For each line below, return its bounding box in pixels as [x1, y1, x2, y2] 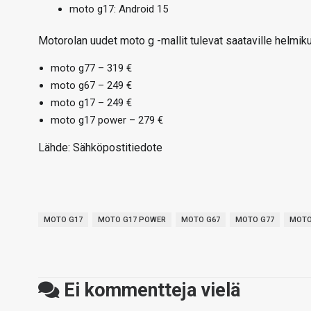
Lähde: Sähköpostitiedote [38, 141, 162, 154]
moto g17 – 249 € [51, 96, 132, 109]
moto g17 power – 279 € [51, 114, 163, 126]
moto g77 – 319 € [51, 62, 132, 74]
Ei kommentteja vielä [59, 278, 240, 301]
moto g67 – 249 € [51, 79, 132, 92]
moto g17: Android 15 [69, 3, 168, 15]
